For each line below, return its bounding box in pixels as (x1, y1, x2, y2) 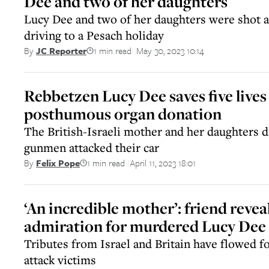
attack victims (24, 252, 96, 268)
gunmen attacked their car (24, 139, 159, 156)
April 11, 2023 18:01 (130, 156, 196, 169)
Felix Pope (36, 156, 80, 169)
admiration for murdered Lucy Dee (24, 216, 266, 237)
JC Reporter (36, 44, 86, 57)
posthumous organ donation (24, 103, 222, 124)
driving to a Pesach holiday (24, 27, 164, 43)
